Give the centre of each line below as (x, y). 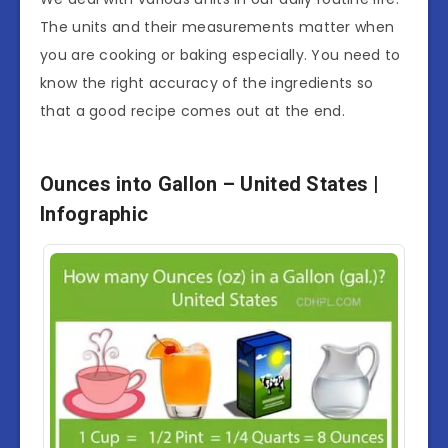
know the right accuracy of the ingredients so (207, 82)
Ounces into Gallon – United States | (210, 184)
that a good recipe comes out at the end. (192, 110)
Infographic (94, 214)
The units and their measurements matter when (217, 26)
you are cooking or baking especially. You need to (220, 54)
